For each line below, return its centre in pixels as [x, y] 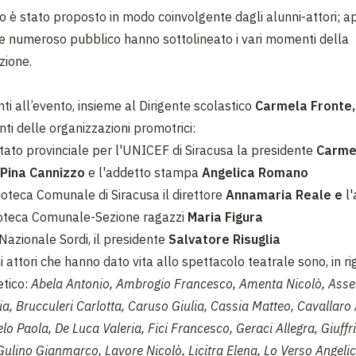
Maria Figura [225, 217]
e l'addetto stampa [143, 173]
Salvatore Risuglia [224, 240]
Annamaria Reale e [286, 195]
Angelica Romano [255, 173]
